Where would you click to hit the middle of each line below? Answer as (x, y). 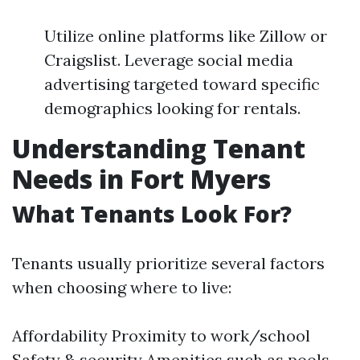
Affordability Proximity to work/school (161, 335)
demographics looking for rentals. (172, 108)
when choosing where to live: (122, 287)
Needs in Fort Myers (141, 179)
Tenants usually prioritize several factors (168, 263)
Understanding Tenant (159, 148)
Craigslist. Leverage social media (169, 60)
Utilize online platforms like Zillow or (186, 36)
